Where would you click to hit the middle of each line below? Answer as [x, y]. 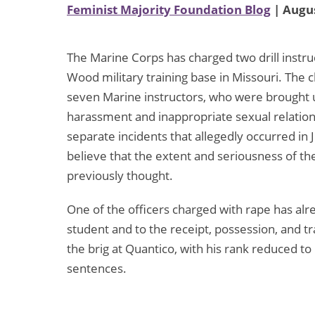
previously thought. [120, 176]
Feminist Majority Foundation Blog [169, 10]
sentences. [97, 269]
